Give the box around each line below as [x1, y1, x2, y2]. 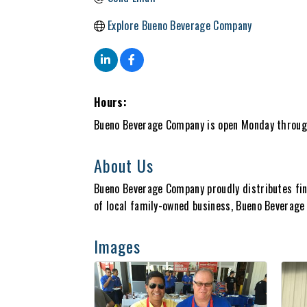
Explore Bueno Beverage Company [108, 17, 252, 34]
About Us [94, 153, 153, 177]
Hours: [94, 94, 127, 110]
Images [94, 234, 140, 258]
